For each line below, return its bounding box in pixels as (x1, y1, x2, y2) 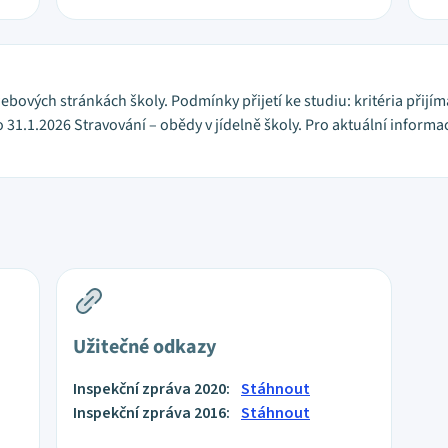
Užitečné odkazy (73, 333, 216, 361)
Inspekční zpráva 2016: (73, 402, 233, 424)
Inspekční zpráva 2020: (73, 378, 233, 400)
